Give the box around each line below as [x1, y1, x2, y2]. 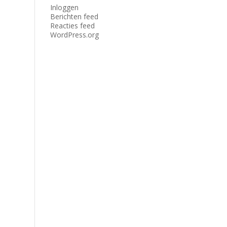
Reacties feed [50, 21, 95, 30]
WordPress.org [50, 30, 99, 40]
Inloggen [50, 3, 79, 12]
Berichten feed [50, 12, 98, 21]
